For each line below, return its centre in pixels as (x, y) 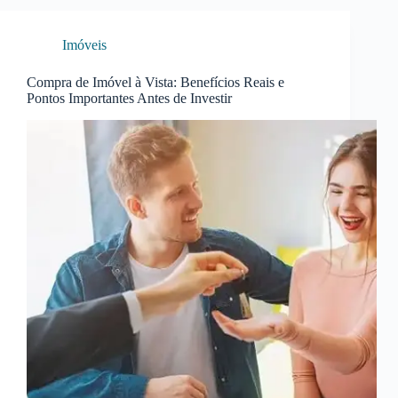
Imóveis (84, 45)
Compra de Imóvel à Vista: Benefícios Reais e (155, 83)
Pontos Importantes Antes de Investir (129, 99)
